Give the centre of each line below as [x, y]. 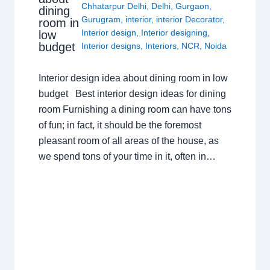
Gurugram [101, 19]
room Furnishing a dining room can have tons [135, 109]
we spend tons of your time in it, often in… [127, 156]
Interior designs [111, 46]
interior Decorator [190, 19]
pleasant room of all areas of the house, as [128, 140]
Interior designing [174, 32]
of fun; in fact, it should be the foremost [120, 125]
